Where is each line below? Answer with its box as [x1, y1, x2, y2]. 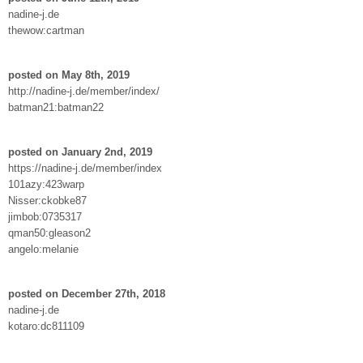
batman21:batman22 [8, 100, 104, 113]
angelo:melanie [8, 242, 79, 255]
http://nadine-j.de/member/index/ [8, 84, 160, 97]
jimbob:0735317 [8, 210, 82, 223]
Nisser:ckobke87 [8, 194, 87, 207]
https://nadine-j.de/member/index [8, 161, 162, 174]
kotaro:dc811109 [8, 319, 84, 332]
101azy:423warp [8, 177, 84, 190]
